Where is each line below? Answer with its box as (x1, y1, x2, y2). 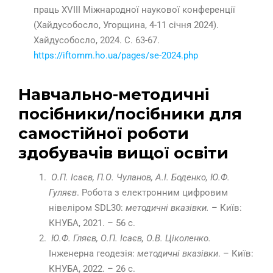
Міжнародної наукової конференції (83, 4, 235, 16)
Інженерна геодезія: (49, 248, 137, 260)
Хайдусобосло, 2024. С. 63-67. (34, 35, 160, 46)
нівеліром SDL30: (49, 202, 126, 214)
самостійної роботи (18, 124, 189, 144)
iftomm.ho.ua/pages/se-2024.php (63, 50, 198, 62)
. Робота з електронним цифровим (77, 187, 228, 199)
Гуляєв (49, 187, 77, 199)
